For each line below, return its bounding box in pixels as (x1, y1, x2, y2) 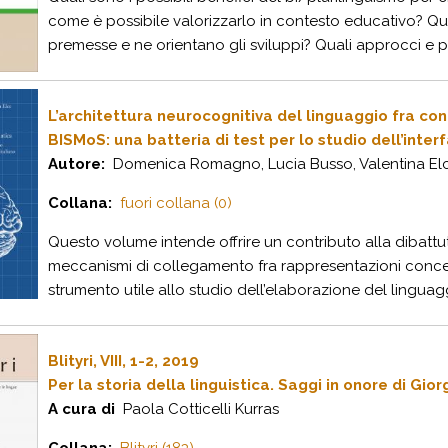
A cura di (48, 400, 115, 418)
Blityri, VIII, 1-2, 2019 (48, 352, 199, 370)
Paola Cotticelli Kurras (115, 400, 279, 418)
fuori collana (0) (120, 194, 232, 212)
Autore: (48, 155, 105, 173)
